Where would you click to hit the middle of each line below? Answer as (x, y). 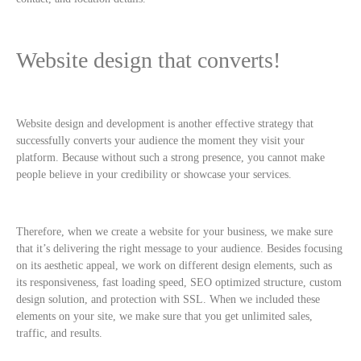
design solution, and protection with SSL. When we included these (168, 299)
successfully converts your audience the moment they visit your (160, 140)
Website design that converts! (148, 60)
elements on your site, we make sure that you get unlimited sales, (164, 316)
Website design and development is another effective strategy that (165, 123)
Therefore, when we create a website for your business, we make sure (174, 231)
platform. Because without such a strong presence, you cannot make (170, 157)
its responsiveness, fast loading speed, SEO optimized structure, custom (179, 282)
